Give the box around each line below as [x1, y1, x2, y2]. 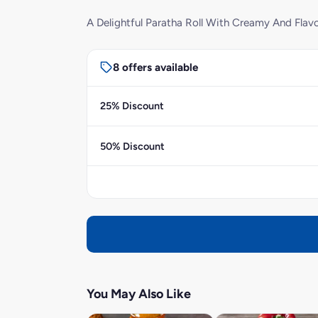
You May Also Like [87, 286, 191, 302]
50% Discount [99, 139, 165, 153]
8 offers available [112, 61, 198, 75]
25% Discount [99, 99, 164, 113]
